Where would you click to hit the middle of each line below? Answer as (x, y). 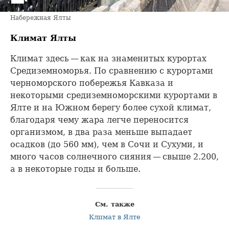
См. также (114, 204)
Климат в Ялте (114, 217)
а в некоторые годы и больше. (75, 169)
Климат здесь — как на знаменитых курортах (108, 59)
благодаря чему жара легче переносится (99, 120)
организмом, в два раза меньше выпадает (101, 132)
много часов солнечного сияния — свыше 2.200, (114, 157)
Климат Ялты (43, 38)
